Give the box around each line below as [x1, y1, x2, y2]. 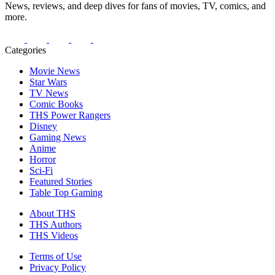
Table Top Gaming [29, 187, 103, 198]
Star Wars [29, 76, 67, 87]
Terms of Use [29, 250, 82, 261]
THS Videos [29, 230, 78, 241]
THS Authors [29, 219, 82, 230]
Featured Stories [29, 176, 92, 187]
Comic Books [29, 98, 83, 109]
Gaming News [29, 131, 86, 142]
